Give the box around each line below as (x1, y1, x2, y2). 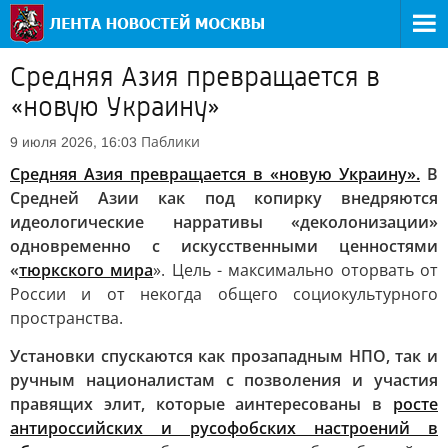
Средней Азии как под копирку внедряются (10, 187, 438, 209)
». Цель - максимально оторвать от (153, 259, 439, 281)
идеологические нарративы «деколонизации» (10, 211, 438, 233)
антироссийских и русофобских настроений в (10, 417, 438, 439)
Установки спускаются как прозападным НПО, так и (10, 345, 438, 367)
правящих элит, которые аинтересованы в (10, 393, 393, 415)
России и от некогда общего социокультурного (10, 283, 438, 305)
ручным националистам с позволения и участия (10, 369, 438, 391)
